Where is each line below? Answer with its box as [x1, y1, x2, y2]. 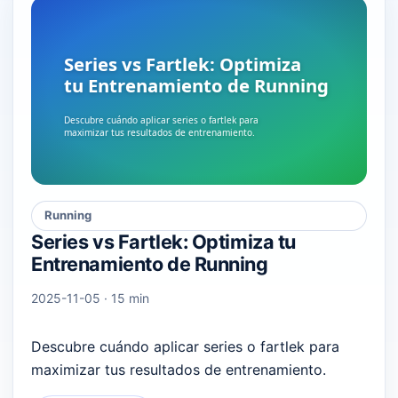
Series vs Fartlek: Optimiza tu [31, 229, 297, 253]
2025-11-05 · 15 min [31, 290, 149, 306]
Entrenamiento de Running [31, 251, 268, 275]
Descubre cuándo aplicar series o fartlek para [31, 337, 339, 355]
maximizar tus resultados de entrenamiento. [31, 360, 326, 378]
